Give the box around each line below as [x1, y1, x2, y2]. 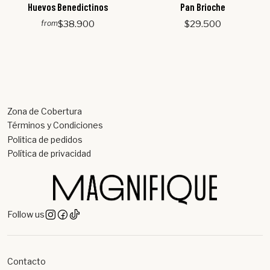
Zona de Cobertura [7, 106, 82, 117]
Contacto [7, 256, 46, 266]
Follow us [7, 209, 45, 221]
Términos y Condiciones [7, 120, 103, 131]
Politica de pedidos [7, 134, 83, 145]
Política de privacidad [7, 148, 91, 159]
